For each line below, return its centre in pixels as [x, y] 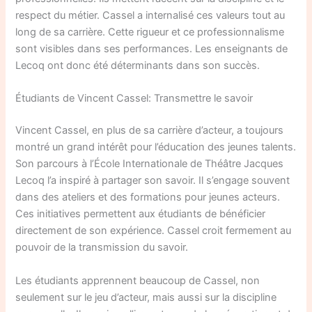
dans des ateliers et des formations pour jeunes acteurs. [148, 197]
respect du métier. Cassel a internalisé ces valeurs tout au [150, 16]
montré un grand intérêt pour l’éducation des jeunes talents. [156, 147]
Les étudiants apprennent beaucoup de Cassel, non [138, 280]
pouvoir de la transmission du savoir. [102, 248]
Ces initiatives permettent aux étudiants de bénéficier [141, 214]
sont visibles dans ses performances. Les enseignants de [152, 49]
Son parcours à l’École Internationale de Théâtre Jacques [150, 164]
